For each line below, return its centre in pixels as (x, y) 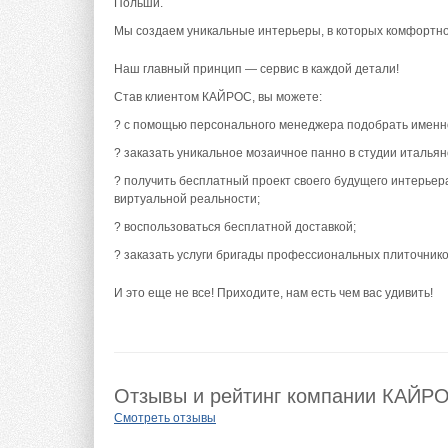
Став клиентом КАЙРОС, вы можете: (218, 97)
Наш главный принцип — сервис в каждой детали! (256, 69)
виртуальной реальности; (187, 199)
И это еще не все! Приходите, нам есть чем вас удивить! (273, 293)
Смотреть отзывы (165, 418)
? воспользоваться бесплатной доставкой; (235, 227)
